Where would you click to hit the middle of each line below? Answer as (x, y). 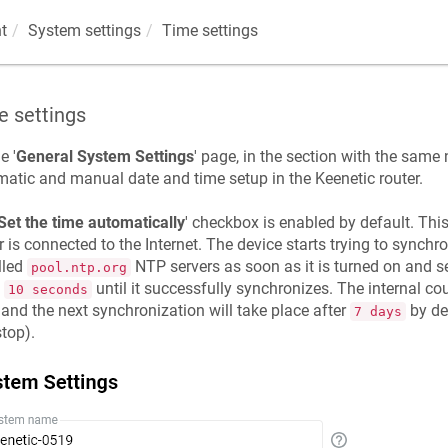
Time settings (209, 30)
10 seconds (47, 290)
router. (398, 178)
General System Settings (104, 156)
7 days (377, 312)
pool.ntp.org (78, 268)
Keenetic (344, 178)
